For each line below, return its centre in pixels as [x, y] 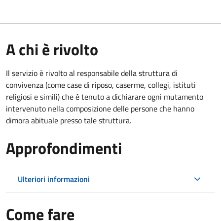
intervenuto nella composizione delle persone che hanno [100, 108]
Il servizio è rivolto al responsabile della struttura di [92, 73]
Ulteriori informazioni [54, 179]
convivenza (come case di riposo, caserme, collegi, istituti [101, 85]
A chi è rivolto [52, 49]
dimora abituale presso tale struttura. [69, 120]
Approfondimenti [64, 148]
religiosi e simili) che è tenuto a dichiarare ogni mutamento [105, 96]
